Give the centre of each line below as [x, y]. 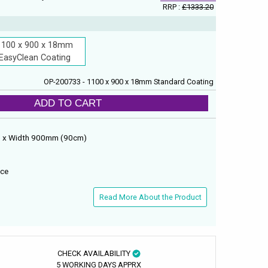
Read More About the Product [150, 197]
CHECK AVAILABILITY [95, 253]
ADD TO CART [68, 103]
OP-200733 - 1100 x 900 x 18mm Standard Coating [129, 81]
